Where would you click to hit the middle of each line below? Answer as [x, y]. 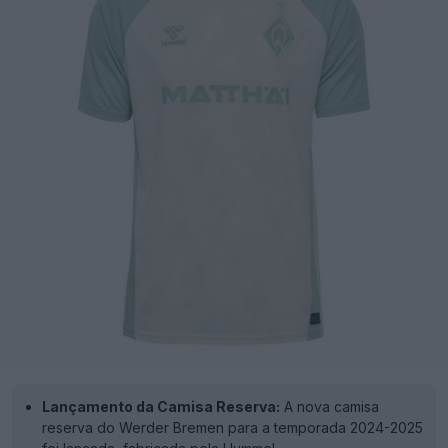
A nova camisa [329, 406]
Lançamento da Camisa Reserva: [161, 406]
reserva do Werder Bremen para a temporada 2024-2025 [232, 427]
